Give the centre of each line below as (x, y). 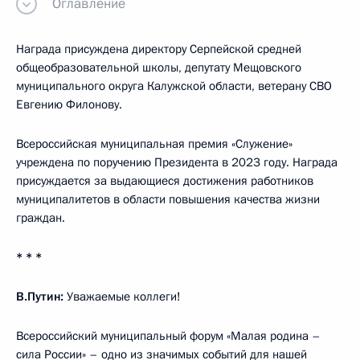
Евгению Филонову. (69, 104)
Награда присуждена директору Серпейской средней (159, 49)
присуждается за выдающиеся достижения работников (165, 180)
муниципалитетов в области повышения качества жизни (168, 199)
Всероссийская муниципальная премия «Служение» (154, 143)
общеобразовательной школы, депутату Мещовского (159, 67)
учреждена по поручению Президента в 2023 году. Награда (177, 162)
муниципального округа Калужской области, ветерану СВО (174, 86)
